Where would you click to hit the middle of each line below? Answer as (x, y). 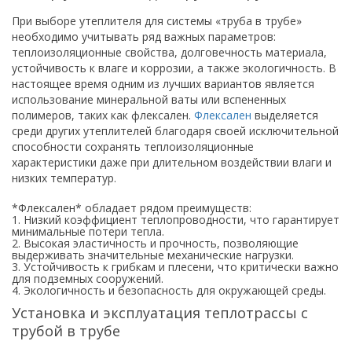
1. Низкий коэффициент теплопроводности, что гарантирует (176, 220)
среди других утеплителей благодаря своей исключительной (175, 131)
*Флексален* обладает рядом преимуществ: (132, 208)
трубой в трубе (66, 331)
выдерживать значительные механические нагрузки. (153, 255)
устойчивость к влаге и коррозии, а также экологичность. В (174, 68)
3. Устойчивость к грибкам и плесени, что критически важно (175, 267)
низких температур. (64, 178)
